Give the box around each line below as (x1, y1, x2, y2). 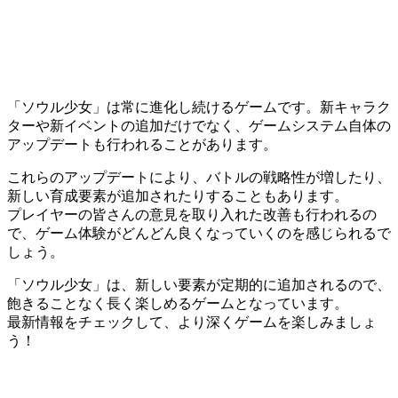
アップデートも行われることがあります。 (7, 136, 277, 152)
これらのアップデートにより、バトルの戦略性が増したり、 (7, 169, 391, 185)
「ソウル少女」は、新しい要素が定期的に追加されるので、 (7, 276, 391, 292)
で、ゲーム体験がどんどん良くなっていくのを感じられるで (7, 225, 391, 241)
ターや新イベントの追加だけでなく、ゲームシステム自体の (7, 117, 391, 133)
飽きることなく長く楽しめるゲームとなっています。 (7, 295, 348, 311)
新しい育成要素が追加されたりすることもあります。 (7, 187, 348, 203)
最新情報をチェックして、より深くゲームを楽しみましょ (7, 314, 377, 330)
